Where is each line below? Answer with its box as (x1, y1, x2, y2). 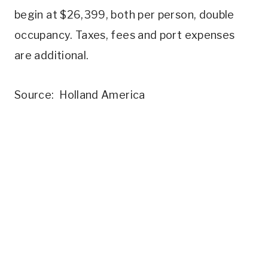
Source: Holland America (14, 89, 145, 102)
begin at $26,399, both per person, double (14, 8, 234, 22)
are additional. (14, 49, 89, 62)
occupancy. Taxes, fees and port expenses (14, 29, 235, 42)
